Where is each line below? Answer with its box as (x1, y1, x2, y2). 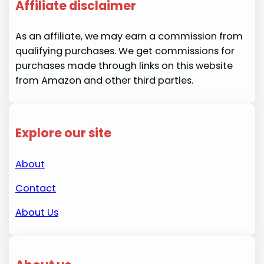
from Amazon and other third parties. (15, 74, 193, 88)
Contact (15, 181, 56, 195)
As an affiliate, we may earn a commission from (15, 29, 243, 44)
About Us (15, 206, 58, 220)
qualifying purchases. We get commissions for (15, 44, 235, 58)
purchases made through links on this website (15, 59, 233, 73)
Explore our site (15, 124, 111, 142)
